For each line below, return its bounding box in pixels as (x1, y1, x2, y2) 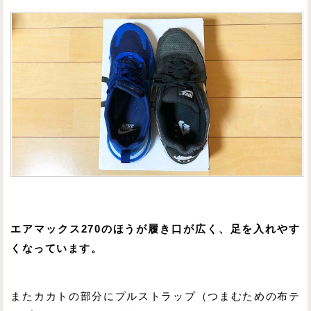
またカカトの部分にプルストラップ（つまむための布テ (10, 291, 301, 303)
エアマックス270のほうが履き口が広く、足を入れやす (10, 223, 301, 235)
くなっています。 (10, 242, 103, 254)
